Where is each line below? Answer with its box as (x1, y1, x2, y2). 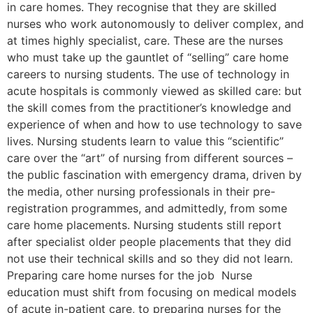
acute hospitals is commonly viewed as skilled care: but (7, 84, 302, 99)
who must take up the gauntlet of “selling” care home (7, 50, 289, 65)
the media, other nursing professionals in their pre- (7, 184, 275, 199)
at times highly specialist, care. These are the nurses (7, 34, 283, 48)
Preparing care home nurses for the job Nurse (7, 268, 252, 283)
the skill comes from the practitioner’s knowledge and (7, 101, 291, 115)
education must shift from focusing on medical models (7, 285, 296, 300)
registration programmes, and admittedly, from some (7, 201, 287, 216)
